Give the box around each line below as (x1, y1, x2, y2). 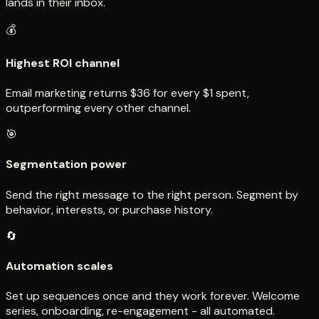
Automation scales (6, 258, 113, 273)
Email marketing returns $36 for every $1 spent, (6, 85, 249, 101)
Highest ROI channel (6, 55, 120, 70)
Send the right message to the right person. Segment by (6, 187, 298, 202)
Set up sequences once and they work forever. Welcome (6, 288, 300, 304)
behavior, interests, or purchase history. (6, 202, 213, 217)
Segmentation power (6, 157, 127, 172)
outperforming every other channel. (6, 100, 191, 116)
